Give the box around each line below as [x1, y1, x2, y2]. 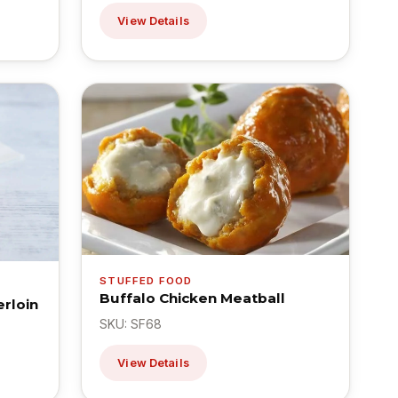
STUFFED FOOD [99, 275, 193, 288]
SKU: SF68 [99, 316, 163, 332]
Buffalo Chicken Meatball [99, 290, 286, 307]
